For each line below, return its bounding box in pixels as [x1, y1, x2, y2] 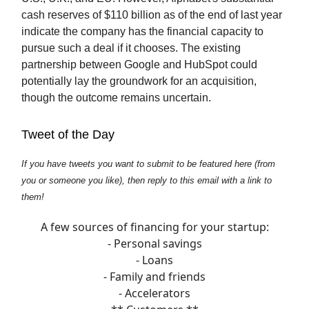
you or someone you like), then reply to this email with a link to [21, 175, 272, 186]
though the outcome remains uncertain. [21, 92, 211, 104]
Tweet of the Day [21, 128, 114, 142]
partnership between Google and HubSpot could [21, 59, 257, 71]
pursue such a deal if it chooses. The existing [21, 42, 241, 54]
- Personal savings [107, 236, 202, 252]
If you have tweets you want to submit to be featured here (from [21, 159, 275, 170]
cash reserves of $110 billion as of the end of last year [21, 9, 282, 21]
